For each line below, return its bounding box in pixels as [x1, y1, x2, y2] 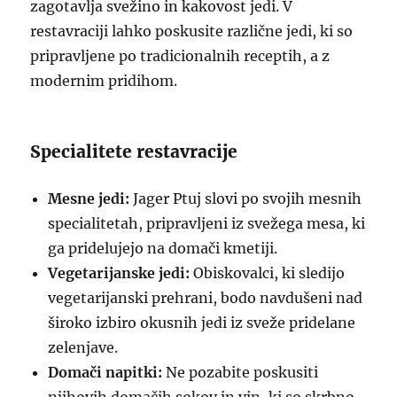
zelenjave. [48, 339, 119, 356]
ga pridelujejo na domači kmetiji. [48, 239, 278, 257]
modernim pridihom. [30, 72, 178, 90]
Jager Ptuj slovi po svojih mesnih [129, 190, 362, 207]
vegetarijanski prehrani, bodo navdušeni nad [48, 289, 363, 307]
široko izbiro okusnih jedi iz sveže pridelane [48, 314, 356, 331]
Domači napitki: [48, 363, 163, 381]
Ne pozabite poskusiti [162, 363, 319, 381]
